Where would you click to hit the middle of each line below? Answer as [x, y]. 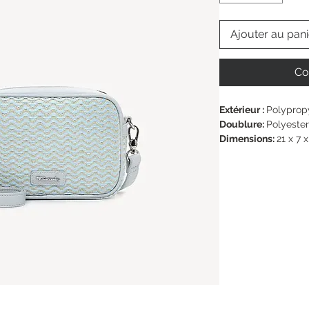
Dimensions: [248, 139]
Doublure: [243, 124]
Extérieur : [243, 110]
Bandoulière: [249, 153]
